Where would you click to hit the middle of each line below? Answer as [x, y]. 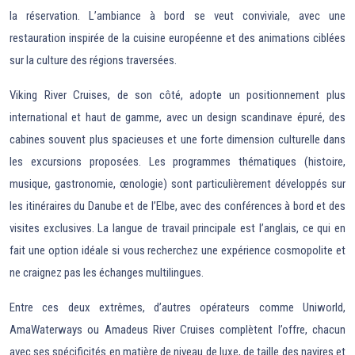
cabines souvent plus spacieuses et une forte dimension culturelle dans [177, 140]
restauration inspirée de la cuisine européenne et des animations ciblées [177, 38]
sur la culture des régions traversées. [93, 61]
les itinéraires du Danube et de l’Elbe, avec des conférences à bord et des [177, 206]
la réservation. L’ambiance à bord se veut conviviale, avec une [177, 16]
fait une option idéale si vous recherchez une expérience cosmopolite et [177, 251]
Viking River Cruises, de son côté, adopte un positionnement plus [177, 95]
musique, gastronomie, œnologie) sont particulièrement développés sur [177, 184]
